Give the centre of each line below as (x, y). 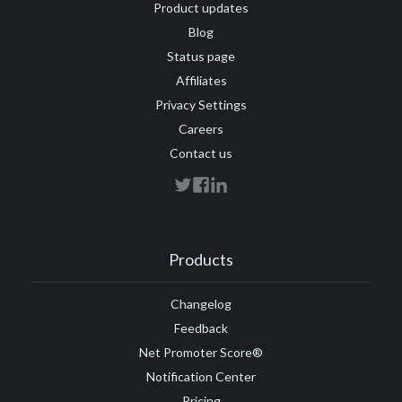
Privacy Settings (201, 105)
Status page (201, 57)
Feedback (201, 328)
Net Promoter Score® (201, 353)
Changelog (201, 304)
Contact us (201, 153)
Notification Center (201, 377)
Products (201, 260)
